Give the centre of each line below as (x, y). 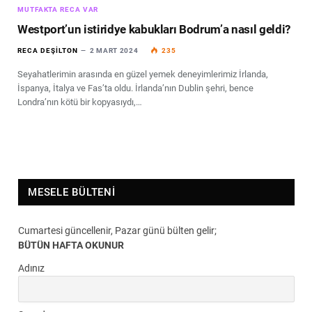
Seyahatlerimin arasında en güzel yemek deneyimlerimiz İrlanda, (143, 74)
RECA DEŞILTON (48, 50)
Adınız (31, 268)
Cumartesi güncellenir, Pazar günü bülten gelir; (117, 230)
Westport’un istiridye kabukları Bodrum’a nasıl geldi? (154, 29)
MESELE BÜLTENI (72, 192)
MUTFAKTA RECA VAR (58, 9)
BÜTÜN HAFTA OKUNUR (71, 245)
